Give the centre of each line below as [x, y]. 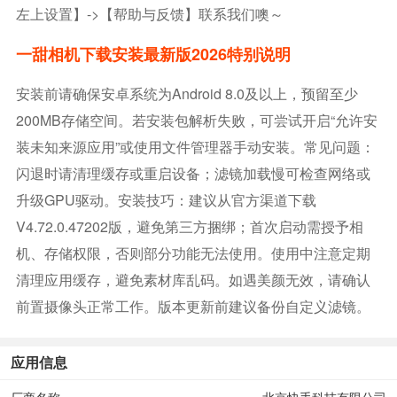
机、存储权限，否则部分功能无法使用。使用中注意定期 [193, 253]
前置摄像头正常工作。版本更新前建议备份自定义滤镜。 [193, 306]
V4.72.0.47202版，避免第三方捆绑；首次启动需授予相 [189, 226]
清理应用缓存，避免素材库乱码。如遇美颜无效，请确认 [193, 279]
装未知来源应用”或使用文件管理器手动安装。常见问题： [195, 146]
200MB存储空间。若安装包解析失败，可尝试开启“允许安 [196, 120]
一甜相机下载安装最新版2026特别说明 [153, 54]
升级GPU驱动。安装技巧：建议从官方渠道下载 [166, 199]
